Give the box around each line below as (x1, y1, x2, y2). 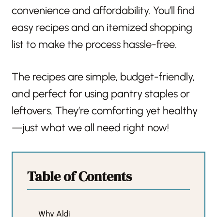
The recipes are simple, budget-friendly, (12, 70, 195, 83)
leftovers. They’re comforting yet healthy (12, 104, 198, 117)
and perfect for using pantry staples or (12, 87, 190, 100)
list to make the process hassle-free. (12, 37, 177, 51)
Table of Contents (27, 167, 132, 186)
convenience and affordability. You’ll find (12, 3, 195, 17)
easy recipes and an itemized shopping (12, 20, 192, 34)
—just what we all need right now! (12, 121, 169, 134)
